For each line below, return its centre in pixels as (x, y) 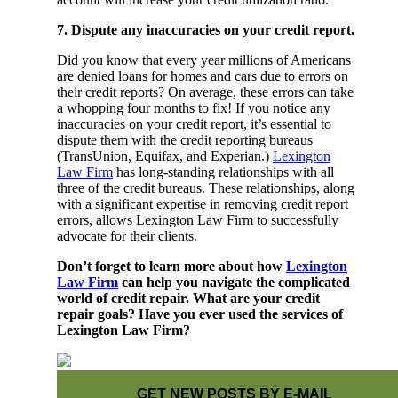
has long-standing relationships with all (223, 171)
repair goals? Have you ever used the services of (200, 314)
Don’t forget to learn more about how (171, 266)
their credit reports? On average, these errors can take (205, 92)
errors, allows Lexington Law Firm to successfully (198, 219)
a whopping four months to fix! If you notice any (194, 107)
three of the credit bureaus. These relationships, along (206, 187)
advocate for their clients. (127, 235)
